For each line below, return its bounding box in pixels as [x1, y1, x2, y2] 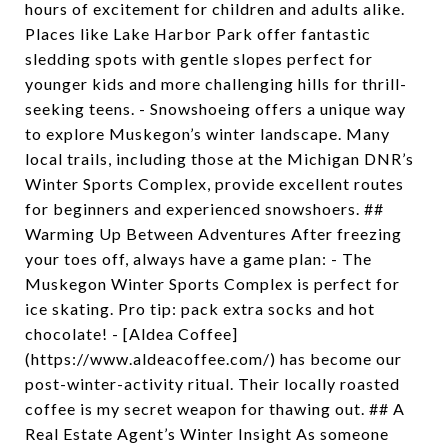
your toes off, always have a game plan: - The [25, 249, 372, 268]
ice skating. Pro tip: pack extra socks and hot [25, 299, 375, 318]
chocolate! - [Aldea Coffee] [25, 324, 238, 343]
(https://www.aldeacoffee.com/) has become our [25, 349, 402, 368]
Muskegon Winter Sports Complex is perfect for [25, 274, 400, 293]
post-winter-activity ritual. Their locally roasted [25, 374, 400, 393]
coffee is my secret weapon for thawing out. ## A [25, 399, 405, 418]
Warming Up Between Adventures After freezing [25, 224, 402, 243]
